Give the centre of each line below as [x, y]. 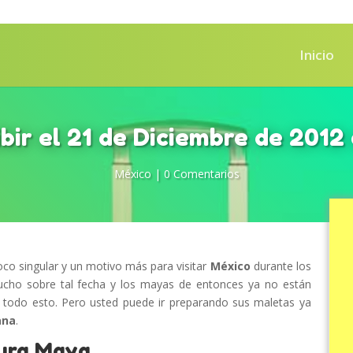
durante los [281, 266]
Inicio [317, 55]
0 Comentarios [201, 174]
